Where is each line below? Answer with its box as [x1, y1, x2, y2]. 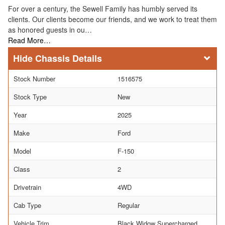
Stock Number [14, 73, 55, 83]
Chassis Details [35, 51, 102, 65]
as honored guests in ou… [8, 24, 92, 35]
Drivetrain [14, 182, 41, 192]
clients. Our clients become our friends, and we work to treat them [8, 14, 217, 24]
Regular [118, 200, 140, 210]
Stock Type [14, 91, 47, 101]
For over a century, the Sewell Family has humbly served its [8, 3, 197, 14]
